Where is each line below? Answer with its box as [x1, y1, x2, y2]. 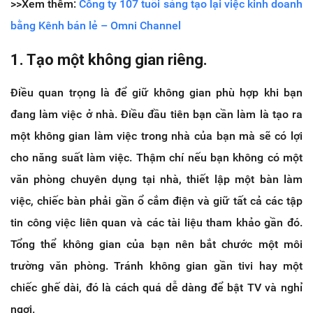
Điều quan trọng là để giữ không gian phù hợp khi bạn [10, 85, 303, 99]
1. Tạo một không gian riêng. [10, 50, 208, 68]
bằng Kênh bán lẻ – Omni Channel [10, 18, 181, 32]
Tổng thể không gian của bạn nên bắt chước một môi [10, 237, 303, 251]
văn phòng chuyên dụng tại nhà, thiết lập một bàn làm [10, 172, 303, 186]
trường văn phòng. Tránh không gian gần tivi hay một [10, 259, 303, 272]
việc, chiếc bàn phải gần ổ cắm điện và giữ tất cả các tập [10, 194, 303, 208]
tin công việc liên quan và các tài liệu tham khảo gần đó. [10, 215, 303, 229]
